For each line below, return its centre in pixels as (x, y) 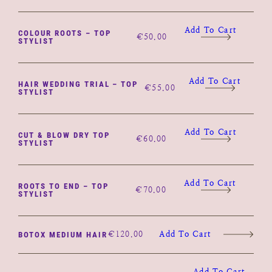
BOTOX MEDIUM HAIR (63, 234)
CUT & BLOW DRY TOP (64, 135)
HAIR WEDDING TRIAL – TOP (78, 84)
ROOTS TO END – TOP (63, 186)
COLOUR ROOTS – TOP (65, 33)
